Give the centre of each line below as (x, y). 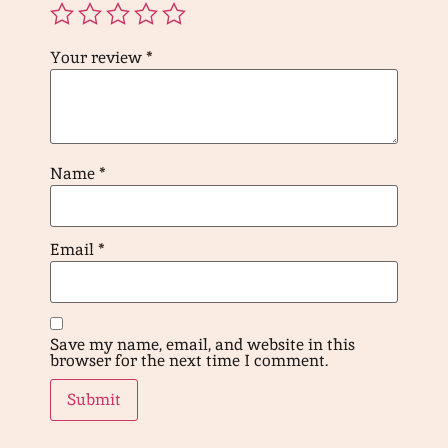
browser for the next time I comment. (189, 361)
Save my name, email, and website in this (202, 345)
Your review (98, 57)
